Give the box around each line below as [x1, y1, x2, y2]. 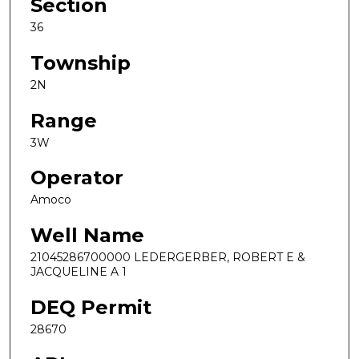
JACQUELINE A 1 [30, 264, 127, 279]
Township [30, 51, 131, 75]
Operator [30, 166, 123, 190]
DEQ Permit [30, 295, 151, 319]
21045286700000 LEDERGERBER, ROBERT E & [30, 249, 305, 264]
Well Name [30, 223, 144, 247]
